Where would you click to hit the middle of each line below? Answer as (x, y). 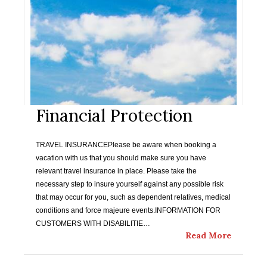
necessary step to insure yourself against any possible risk (130, 184)
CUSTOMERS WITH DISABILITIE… (93, 223)
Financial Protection (114, 116)
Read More (208, 235)
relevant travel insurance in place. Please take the (116, 171)
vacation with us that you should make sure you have (121, 158)
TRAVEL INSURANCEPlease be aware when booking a (126, 145)
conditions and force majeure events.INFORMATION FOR (128, 210)
